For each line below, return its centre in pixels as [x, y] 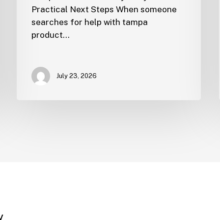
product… [50, 35]
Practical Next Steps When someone [104, 10]
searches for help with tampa [89, 22]
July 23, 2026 [76, 76]
